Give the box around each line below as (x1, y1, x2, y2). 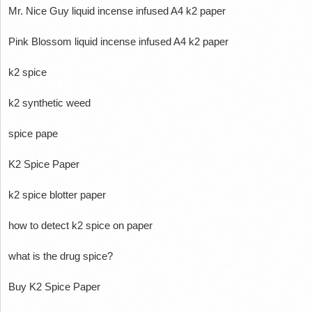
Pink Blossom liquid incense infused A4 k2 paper (8, 36, 228, 48)
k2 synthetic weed (8, 97, 91, 109)
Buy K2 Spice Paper (8, 281, 100, 293)
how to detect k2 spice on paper (8, 219, 153, 232)
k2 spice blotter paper (8, 189, 106, 201)
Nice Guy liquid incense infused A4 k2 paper (25, 5, 226, 17)
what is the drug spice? (8, 250, 113, 263)
